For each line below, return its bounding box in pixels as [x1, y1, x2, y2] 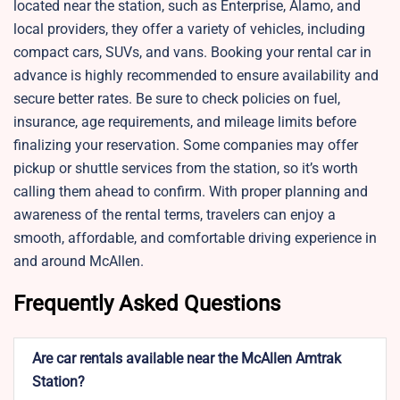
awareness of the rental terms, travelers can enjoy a [13, 206, 336, 224]
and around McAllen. [13, 253, 144, 271]
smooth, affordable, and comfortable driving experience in [13, 229, 377, 247]
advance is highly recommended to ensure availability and [13, 67, 379, 85]
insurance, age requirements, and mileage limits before [13, 113, 356, 131]
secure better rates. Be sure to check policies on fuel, [13, 90, 340, 108]
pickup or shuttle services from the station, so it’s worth [13, 160, 358, 178]
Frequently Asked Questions [13, 291, 286, 317]
